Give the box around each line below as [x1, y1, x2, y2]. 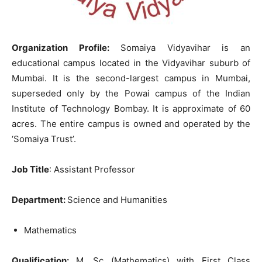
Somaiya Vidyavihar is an [109, 42, 251, 53]
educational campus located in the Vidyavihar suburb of [12, 57, 250, 68]
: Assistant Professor [49, 164, 135, 175]
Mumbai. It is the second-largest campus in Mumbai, [12, 73, 250, 84]
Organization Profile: [12, 42, 109, 53]
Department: [12, 194, 67, 205]
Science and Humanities [67, 194, 167, 205]
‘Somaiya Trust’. [12, 133, 76, 144]
